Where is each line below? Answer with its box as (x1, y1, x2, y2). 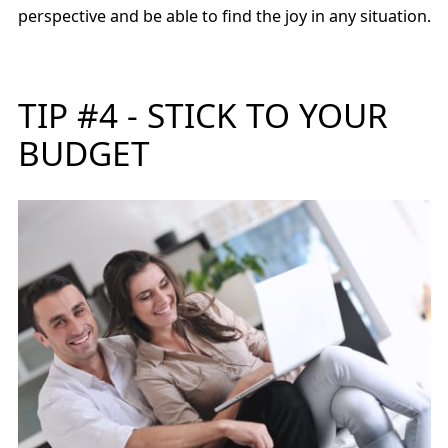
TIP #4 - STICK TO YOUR (18, 91, 388, 138)
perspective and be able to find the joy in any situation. (18, 4, 431, 27)
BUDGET (18, 129, 150, 176)
